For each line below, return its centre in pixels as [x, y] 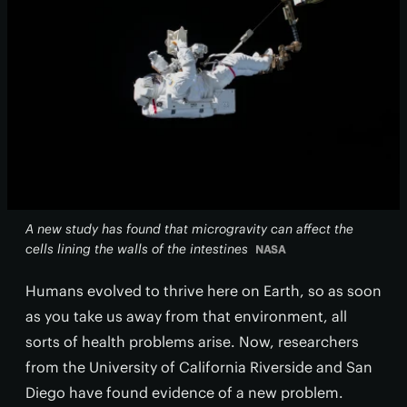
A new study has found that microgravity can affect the [189, 229]
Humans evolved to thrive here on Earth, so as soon [203, 291]
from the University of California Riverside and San [199, 367]
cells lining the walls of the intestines [137, 249]
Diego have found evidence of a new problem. [184, 392]
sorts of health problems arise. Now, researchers [192, 342]
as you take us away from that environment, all [186, 316]
